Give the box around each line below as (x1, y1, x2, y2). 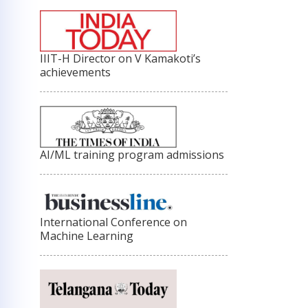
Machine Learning (40, 228, 133, 244)
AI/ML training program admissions (40, 146, 224, 162)
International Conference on (40, 214, 187, 230)
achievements (40, 64, 111, 80)
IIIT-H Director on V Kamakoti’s (40, 50, 201, 66)
